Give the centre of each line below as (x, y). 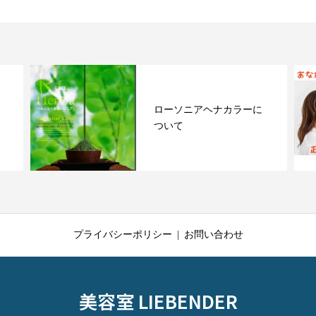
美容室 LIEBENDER (158, 301)
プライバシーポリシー (122, 235)
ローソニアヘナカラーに (208, 110)
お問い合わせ (213, 235)
